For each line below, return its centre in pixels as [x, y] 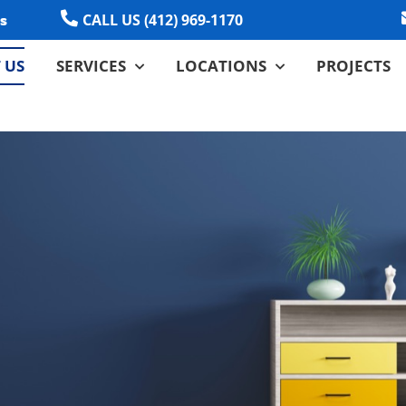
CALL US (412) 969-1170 [163, 20]
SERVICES [92, 66]
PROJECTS [354, 66]
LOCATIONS [222, 66]
